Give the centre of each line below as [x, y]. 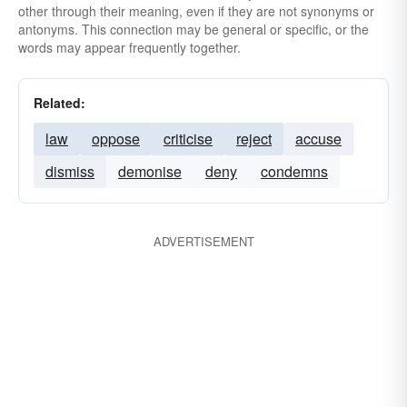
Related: [60, 103]
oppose [116, 139]
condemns [294, 171]
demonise [150, 171]
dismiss [70, 171]
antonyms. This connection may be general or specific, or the [194, 29]
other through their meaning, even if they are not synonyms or [196, 11]
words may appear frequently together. [129, 47]
